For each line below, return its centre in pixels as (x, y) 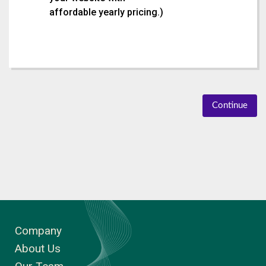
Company (38, 231)
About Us (38, 248)
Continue (230, 105)
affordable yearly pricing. (104, 12)
